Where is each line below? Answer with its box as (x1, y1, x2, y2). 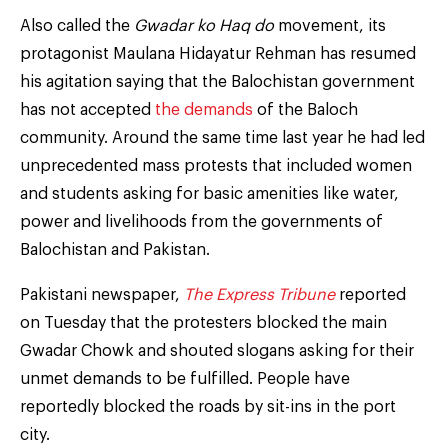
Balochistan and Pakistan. (20, 241, 210, 258)
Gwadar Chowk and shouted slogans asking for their (20, 342, 414, 359)
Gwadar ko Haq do (134, 17, 274, 34)
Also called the (20, 17, 134, 34)
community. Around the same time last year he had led (20, 129, 425, 146)
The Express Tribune (184, 286, 335, 303)
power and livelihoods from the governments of (20, 213, 383, 230)
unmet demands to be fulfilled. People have (20, 370, 350, 387)
